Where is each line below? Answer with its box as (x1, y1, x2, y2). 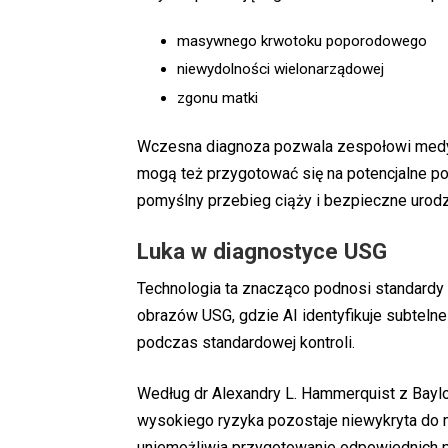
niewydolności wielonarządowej (177, 60, 384, 79)
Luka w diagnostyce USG (137, 237, 387, 264)
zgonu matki (177, 88, 258, 107)
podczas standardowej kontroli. (137, 333, 355, 353)
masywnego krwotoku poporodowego (177, 31, 427, 50)
